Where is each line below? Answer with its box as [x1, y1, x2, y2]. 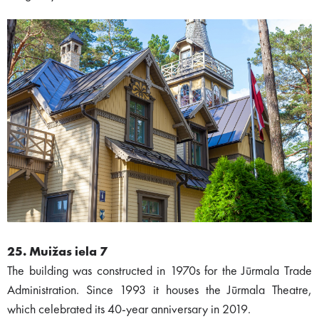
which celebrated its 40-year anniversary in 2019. [7, 303, 251, 317]
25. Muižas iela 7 [7, 246, 108, 259]
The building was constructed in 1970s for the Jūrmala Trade [7, 265, 312, 278]
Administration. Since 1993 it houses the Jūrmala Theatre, [7, 284, 312, 298]
